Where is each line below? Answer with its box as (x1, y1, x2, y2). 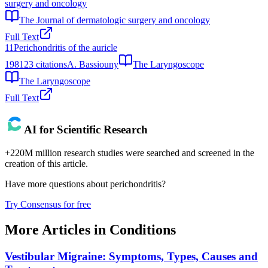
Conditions (109, 221, 176, 237)
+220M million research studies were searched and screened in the (5, 148, 254, 158)
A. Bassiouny (67, 59, 118, 69)
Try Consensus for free (5, 199, 91, 209)
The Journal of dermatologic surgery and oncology (19, 14, 210, 25)
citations (33, 59, 67, 69)
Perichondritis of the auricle (14, 42, 117, 53)
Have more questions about (5, 179, 110, 189)
